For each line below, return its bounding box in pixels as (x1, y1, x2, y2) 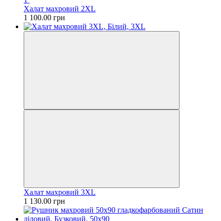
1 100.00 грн (24, 13, 65, 22)
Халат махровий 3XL (24, 187, 96, 196)
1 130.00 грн (24, 196, 65, 205)
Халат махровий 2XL (24, 4, 96, 13)
